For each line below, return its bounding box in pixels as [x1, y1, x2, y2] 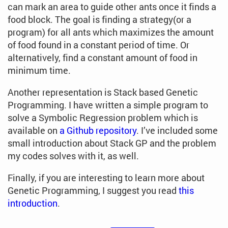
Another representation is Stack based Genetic [8, 86, 198, 99]
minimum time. [8, 64, 71, 77]
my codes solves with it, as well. [8, 150, 139, 162]
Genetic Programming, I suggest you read [8, 184, 179, 197]
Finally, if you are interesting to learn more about [8, 172, 205, 184]
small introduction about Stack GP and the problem [8, 137, 216, 150]
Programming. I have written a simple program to [8, 99, 208, 111]
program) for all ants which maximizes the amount [8, 26, 214, 39]
